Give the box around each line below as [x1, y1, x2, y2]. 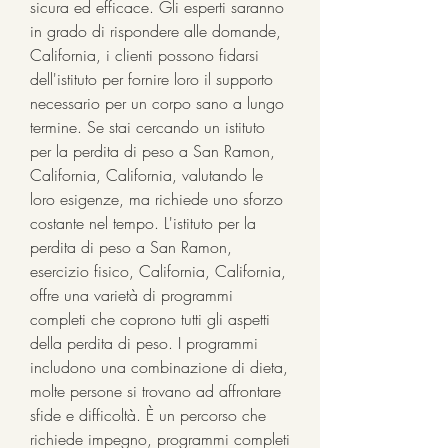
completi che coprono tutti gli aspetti [30, 307, 270, 330]
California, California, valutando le [30, 163, 263, 186]
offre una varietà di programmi [30, 283, 233, 306]
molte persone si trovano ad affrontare [30, 379, 281, 402]
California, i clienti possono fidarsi [30, 43, 259, 66]
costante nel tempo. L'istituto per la [30, 211, 256, 234]
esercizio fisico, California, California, [30, 259, 286, 282]
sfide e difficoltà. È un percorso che [30, 403, 266, 426]
